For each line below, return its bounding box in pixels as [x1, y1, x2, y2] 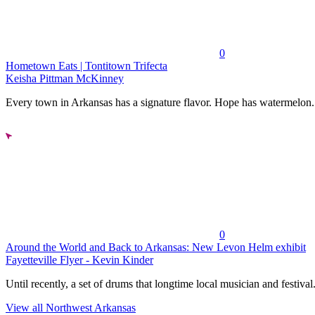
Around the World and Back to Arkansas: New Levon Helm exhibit [6, 240, 306, 253]
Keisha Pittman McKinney [6, 72, 124, 84]
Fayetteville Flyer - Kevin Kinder [6, 253, 153, 266]
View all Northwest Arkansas [6, 301, 136, 314]
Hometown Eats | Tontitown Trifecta [6, 59, 167, 72]
